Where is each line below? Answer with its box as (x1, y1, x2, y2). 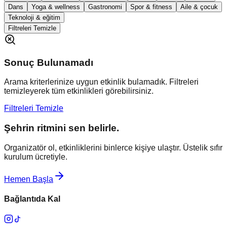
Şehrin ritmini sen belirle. (4, 122, 119, 133)
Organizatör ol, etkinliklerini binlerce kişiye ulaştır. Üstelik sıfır (4, 143, 222, 152)
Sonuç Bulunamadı (4, 57, 93, 68)
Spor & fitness (130, 3, 172, 11)
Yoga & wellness (31, 3, 80, 11)
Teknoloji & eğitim (8, 13, 60, 21)
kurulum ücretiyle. (4, 152, 67, 161)
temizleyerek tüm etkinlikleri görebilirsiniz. (4, 87, 154, 96)
